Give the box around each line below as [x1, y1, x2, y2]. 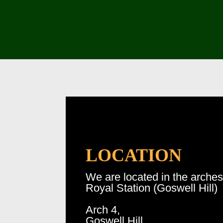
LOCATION [86, 145, 182, 166]
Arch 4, [86, 204, 120, 217]
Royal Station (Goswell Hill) [86, 182, 218, 195]
